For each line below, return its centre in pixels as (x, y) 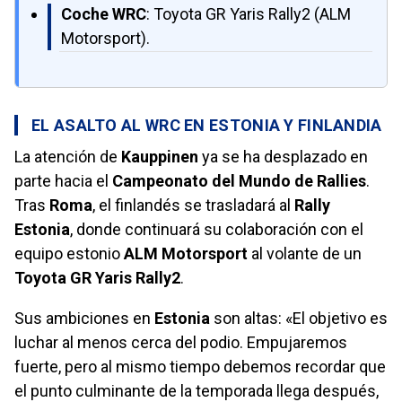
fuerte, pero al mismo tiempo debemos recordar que (200, 367)
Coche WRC (104, 13)
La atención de (68, 157)
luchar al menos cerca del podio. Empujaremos (181, 343)
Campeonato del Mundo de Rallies (239, 181)
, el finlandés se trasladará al (193, 205)
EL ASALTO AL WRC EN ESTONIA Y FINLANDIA (207, 126)
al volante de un (305, 254)
